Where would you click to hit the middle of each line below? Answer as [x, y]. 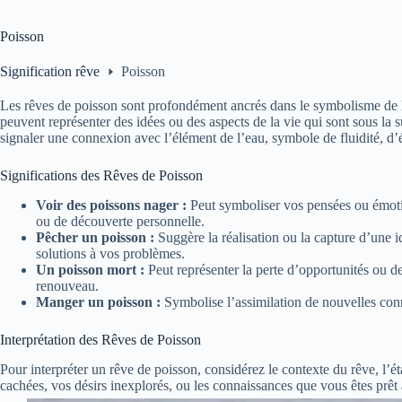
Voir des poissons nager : [111, 205]
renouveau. [67, 286]
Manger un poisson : [98, 302]
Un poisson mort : [90, 270]
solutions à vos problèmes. [110, 254]
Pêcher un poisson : [95, 238]
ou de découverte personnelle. [120, 222]
